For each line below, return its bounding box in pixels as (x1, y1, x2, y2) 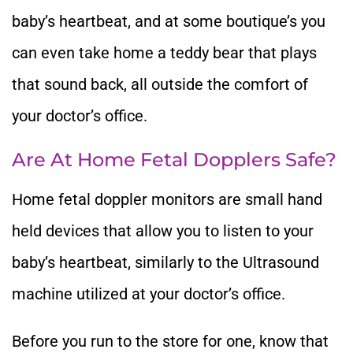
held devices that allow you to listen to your (12, 221, 314, 240)
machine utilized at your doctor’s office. (12, 284, 285, 303)
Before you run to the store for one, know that (12, 331, 329, 351)
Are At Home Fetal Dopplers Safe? (12, 147, 336, 171)
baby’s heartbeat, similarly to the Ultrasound (12, 252, 319, 272)
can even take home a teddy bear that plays (12, 43, 317, 62)
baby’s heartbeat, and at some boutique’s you (12, 11, 325, 31)
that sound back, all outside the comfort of (12, 74, 308, 94)
